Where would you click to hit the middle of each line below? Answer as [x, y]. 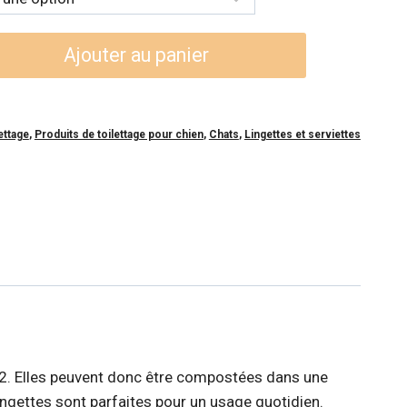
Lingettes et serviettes [302, 134]
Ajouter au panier [136, 55]
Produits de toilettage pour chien [119, 134]
